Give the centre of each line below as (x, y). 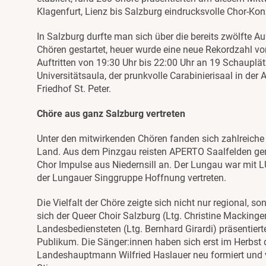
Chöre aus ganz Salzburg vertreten (111, 114)
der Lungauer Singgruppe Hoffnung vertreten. (132, 178)
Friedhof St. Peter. (74, 89)
